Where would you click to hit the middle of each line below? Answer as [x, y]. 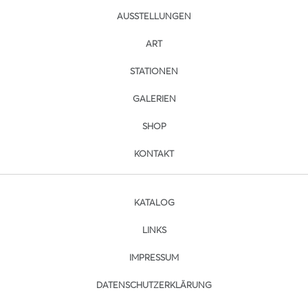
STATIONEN [154, 71]
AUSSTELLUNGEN [154, 16]
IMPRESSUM [154, 257]
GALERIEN [154, 99]
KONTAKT [154, 154]
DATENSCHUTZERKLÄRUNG [154, 285]
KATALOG [154, 202]
